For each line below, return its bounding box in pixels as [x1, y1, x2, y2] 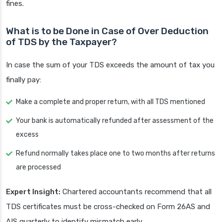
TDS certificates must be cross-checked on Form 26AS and [6, 202, 210, 212]
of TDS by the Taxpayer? [6, 36, 117, 48]
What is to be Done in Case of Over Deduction [6, 25, 209, 37]
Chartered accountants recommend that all [60, 187, 212, 197]
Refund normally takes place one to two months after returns [16, 149, 215, 158]
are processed [16, 163, 61, 172]
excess [16, 130, 39, 139]
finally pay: [6, 75, 41, 85]
